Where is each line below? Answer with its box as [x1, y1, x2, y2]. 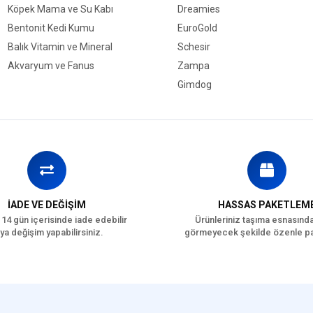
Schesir [177, 41, 210, 52]
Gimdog [177, 79, 212, 90]
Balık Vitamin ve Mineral [7, 41, 112, 52]
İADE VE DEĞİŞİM [7, 199, 86, 210]
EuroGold [177, 22, 217, 34]
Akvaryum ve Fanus [7, 60, 94, 71]
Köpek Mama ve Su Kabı [7, 3, 113, 15]
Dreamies [177, 3, 220, 15]
